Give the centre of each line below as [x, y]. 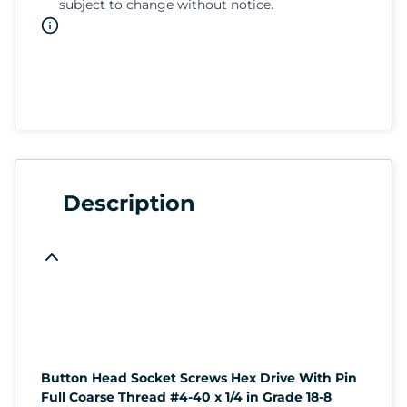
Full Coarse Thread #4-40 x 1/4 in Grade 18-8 [186, 397]
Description [129, 203]
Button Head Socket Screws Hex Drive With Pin [199, 377]
